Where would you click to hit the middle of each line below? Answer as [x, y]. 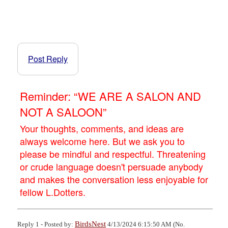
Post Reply [48, 59]
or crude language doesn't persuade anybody [111, 166]
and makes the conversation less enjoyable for [114, 179]
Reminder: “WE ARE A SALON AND [110, 96]
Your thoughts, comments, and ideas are [102, 128]
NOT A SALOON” [63, 111]
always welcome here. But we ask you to [102, 141]
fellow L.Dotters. [53, 192]
